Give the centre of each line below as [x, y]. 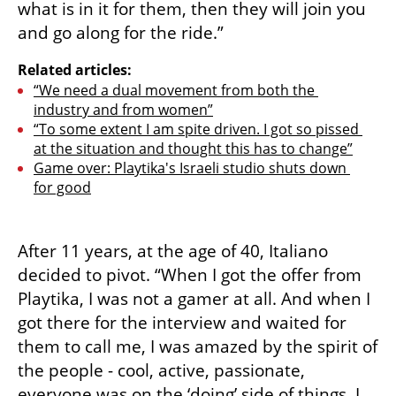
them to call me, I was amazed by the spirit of [198, 347]
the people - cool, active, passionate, [161, 371]
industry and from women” [123, 110]
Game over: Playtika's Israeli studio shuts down [190, 168]
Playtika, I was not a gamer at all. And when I [194, 299]
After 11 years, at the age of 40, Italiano [173, 251]
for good [62, 188]
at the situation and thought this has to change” [193, 149]
